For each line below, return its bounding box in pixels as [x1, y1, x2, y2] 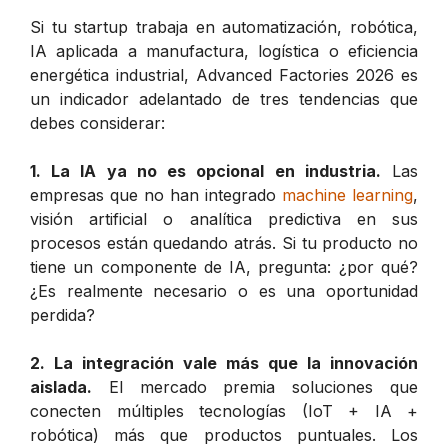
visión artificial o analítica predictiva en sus [30, 208, 418, 229]
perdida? [30, 304, 95, 325]
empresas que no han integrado [30, 184, 282, 205]
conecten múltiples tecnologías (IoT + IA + [30, 400, 418, 421]
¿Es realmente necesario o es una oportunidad [30, 280, 418, 301]
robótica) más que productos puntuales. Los [30, 424, 418, 445]
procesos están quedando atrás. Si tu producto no [30, 232, 418, 253]
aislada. [30, 376, 92, 397]
